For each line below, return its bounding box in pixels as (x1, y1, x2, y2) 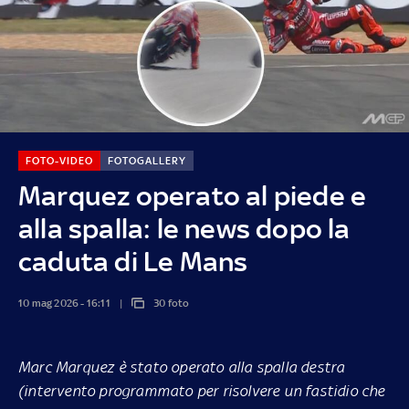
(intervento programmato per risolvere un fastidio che (18, 381, 385, 400)
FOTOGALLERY (107, 153, 186, 167)
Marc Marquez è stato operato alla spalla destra (18, 357, 345, 376)
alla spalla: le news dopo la (17, 212, 351, 245)
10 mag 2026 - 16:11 (17, 296, 110, 309)
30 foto (153, 296, 190, 309)
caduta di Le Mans (17, 245, 248, 278)
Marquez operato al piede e (17, 179, 367, 212)
